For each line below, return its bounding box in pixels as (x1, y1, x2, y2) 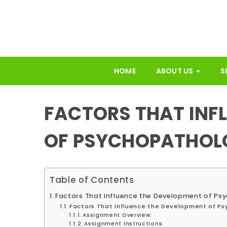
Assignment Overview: (83, 211, 153, 219)
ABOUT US (156, 66, 195, 76)
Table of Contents (50, 174, 134, 186)
